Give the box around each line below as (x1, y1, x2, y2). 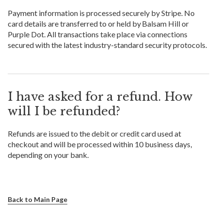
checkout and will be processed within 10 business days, (8, 139, 192, 149)
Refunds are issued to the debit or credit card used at (8, 129, 181, 139)
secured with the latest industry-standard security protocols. (8, 40, 207, 50)
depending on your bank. (8, 150, 89, 160)
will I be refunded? (8, 104, 120, 119)
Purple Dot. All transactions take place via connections (8, 30, 187, 39)
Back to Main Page (8, 195, 67, 203)
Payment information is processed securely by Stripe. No (8, 8, 195, 18)
